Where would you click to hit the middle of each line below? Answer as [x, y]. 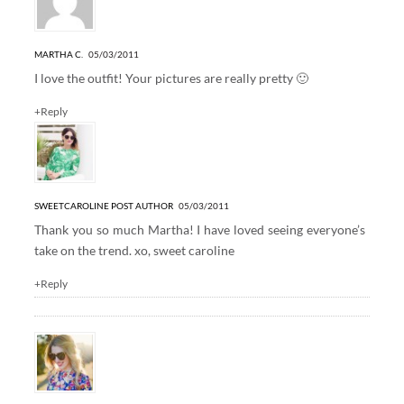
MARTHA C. [58, 54]
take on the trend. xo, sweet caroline [134, 250]
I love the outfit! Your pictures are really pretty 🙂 [171, 78]
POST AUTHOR [142, 205]
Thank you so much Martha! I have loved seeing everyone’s [200, 229]
